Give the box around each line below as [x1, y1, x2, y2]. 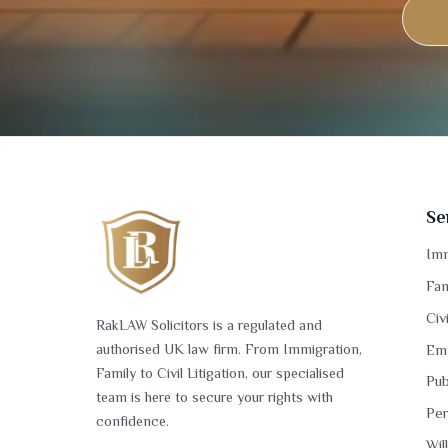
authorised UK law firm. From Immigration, [96, 341, 362, 358]
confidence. [96, 413, 169, 430]
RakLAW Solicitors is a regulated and [96, 317, 322, 334]
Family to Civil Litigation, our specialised [96, 365, 344, 382]
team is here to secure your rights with [96, 389, 333, 406]
